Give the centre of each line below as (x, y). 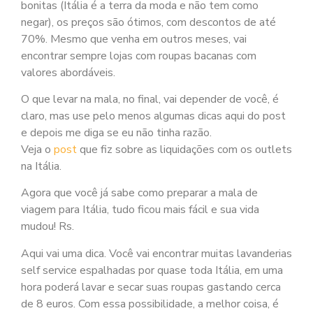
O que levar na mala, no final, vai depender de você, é (150, 99)
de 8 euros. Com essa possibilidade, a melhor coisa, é (150, 304)
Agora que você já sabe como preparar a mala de (139, 193)
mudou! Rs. (48, 227)
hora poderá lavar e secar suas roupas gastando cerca (151, 287)
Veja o (37, 149)
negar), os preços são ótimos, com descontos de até (148, 22)
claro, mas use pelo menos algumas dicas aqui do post (153, 116)
